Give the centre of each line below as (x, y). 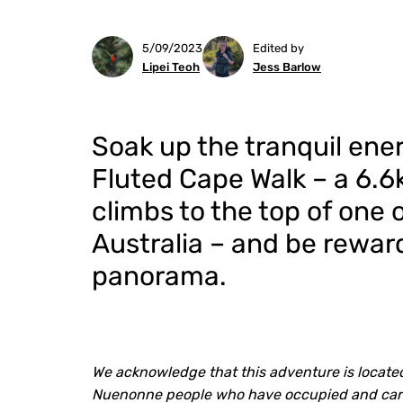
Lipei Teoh (171, 67)
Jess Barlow (287, 67)
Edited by (278, 48)
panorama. (159, 276)
